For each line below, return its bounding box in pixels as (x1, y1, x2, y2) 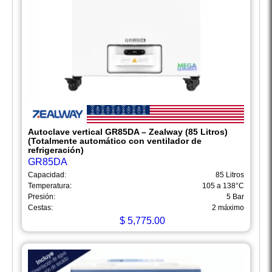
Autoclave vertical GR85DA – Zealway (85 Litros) (28, 127, 228, 137)
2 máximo (212, 203, 244, 212)
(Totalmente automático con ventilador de (28, 136, 202, 146)
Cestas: (28, 203, 53, 212)
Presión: (28, 192, 55, 202)
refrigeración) (28, 145, 84, 155)
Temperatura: (28, 182, 72, 191)
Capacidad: (28, 171, 66, 180)
